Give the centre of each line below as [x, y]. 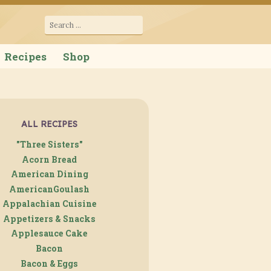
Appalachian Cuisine [49, 204]
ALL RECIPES [49, 124]
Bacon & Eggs [49, 263]
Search [60, 21]
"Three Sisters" [49, 144]
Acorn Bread [49, 159]
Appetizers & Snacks [49, 218]
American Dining [49, 174]
